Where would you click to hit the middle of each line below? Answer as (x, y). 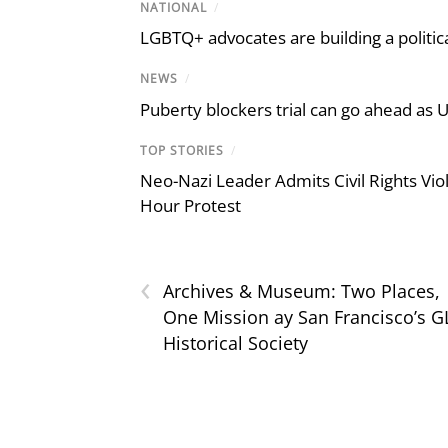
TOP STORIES (182, 150)
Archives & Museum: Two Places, (301, 290)
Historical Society (235, 342)
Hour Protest (190, 205)
